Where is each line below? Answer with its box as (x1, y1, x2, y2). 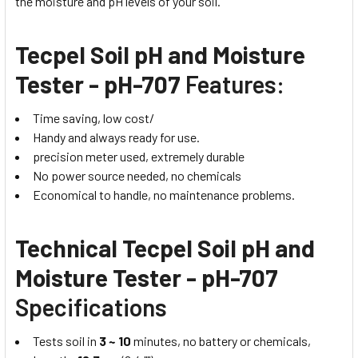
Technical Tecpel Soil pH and (15, 233, 315, 262)
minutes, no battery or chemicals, (131, 332, 311, 348)
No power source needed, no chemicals (33, 167, 241, 183)
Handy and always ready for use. (33, 129, 200, 145)
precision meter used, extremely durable (33, 148, 245, 164)
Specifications (15, 292, 167, 321)
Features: (185, 69, 284, 98)
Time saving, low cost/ (33, 109, 154, 125)
